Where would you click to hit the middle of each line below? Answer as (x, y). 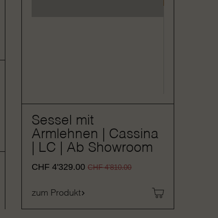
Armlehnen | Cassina (95, 134)
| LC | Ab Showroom (92, 148)
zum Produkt (56, 193)
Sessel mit (63, 121)
